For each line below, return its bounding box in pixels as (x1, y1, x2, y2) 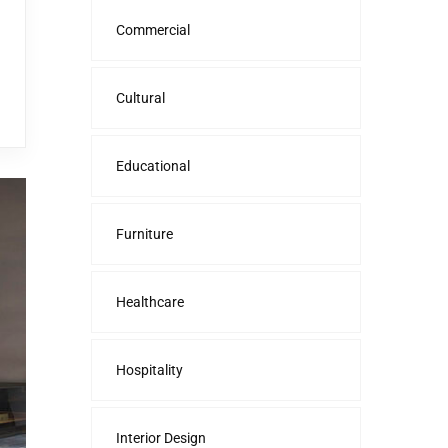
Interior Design (116, 430, 206, 446)
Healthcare (116, 294, 184, 310)
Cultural (116, 90, 165, 106)
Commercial (116, 22, 190, 38)
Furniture (116, 226, 173, 242)
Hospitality (116, 362, 183, 378)
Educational (116, 158, 190, 174)
